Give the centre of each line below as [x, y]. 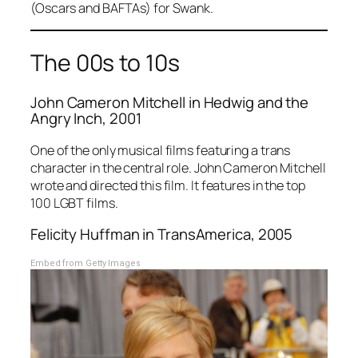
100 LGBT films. [74, 203]
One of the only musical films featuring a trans [161, 150]
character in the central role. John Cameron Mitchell [178, 167]
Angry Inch [67, 119]
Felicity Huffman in [94, 235]
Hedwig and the [256, 103]
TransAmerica [204, 235]
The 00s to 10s [105, 62]
